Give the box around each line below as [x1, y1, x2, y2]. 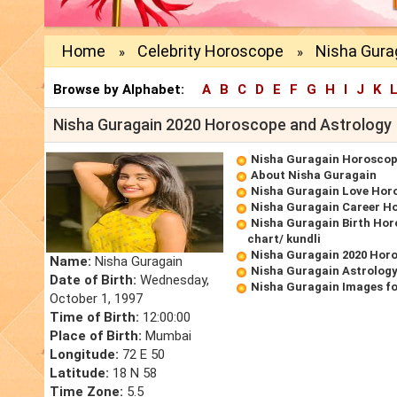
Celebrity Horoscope [137, 42, 284, 61]
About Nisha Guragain [251, 168, 377, 183]
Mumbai [142, 328, 191, 345]
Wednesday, [136, 272, 209, 289]
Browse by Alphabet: [53, 82, 184, 98]
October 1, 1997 [50, 291, 143, 307]
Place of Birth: [50, 328, 142, 345]
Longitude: [50, 346, 119, 363]
